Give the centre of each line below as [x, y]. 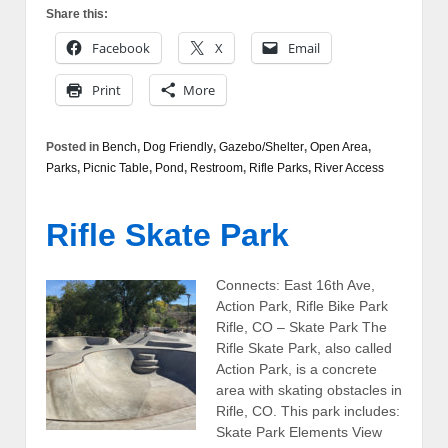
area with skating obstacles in [309, 389]
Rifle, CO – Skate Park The [301, 326]
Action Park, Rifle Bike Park [302, 305]
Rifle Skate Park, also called [304, 347]
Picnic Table [116, 167]
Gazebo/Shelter [261, 146]
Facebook [121, 47]
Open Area [339, 146]
